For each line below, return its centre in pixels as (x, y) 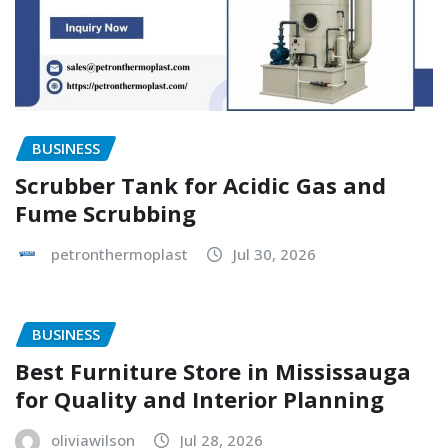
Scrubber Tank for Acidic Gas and (200, 184)
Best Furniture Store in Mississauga (213, 371)
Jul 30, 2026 (274, 253)
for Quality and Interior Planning (199, 399)
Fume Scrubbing (105, 212)
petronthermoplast (119, 253)
